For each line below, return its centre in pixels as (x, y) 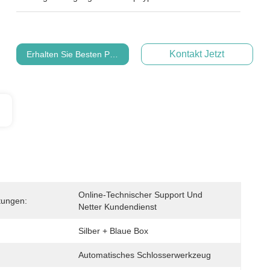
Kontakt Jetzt (197, 54)
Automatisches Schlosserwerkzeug (145, 255)
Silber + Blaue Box (113, 231)
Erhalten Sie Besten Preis (75, 54)
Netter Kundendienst (118, 207)
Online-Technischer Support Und (140, 195)
